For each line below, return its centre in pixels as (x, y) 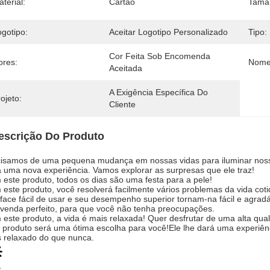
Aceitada (126, 68)
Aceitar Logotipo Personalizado (168, 32)
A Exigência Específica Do (159, 92)
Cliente (122, 104)
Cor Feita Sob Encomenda (160, 56)
